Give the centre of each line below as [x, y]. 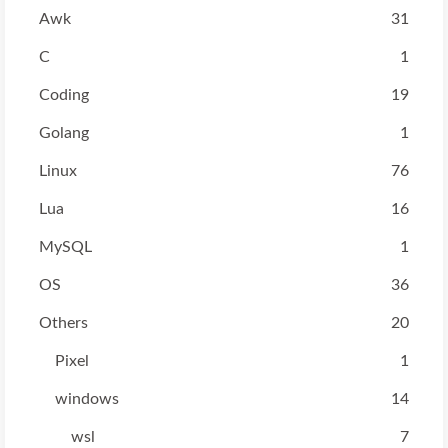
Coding [64, 95]
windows [87, 399]
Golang [64, 133]
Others [63, 323]
